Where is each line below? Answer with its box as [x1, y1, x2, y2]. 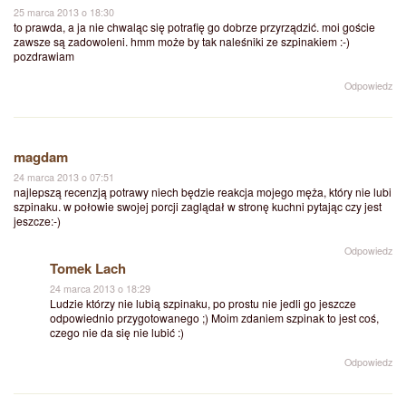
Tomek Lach [50, 257, 126, 278]
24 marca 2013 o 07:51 [14, 169, 114, 184]
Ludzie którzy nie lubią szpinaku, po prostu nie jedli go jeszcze [50, 295, 356, 311]
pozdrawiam [14, 47, 74, 63]
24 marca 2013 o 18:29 [50, 281, 150, 295]
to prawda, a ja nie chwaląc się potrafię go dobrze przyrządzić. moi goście [14, 18, 375, 34]
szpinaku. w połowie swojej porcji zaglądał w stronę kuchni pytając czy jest [14, 198, 382, 214]
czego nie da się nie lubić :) [50, 324, 184, 340]
